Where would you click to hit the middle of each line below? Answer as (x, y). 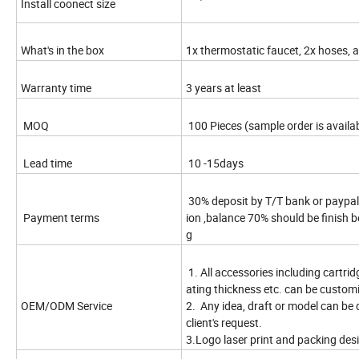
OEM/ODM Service (68, 305)
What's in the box (63, 50)
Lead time (48, 163)
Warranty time (56, 87)
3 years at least (224, 87)
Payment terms (61, 217)
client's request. (225, 322)
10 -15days (216, 163)
